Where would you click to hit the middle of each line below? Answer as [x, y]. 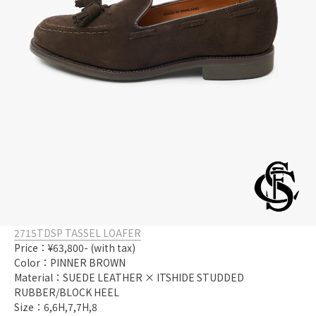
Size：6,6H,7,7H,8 [56, 306]
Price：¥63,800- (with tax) [75, 247]
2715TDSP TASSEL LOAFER [78, 232]
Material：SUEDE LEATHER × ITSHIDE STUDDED [129, 277]
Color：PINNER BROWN [70, 262]
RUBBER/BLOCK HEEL [67, 292]
